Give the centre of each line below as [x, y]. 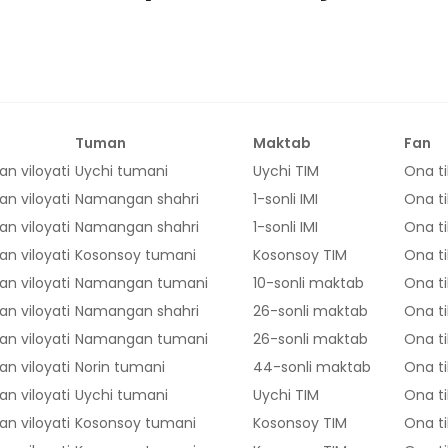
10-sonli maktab [308, 283]
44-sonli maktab [312, 367]
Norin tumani [120, 367]
